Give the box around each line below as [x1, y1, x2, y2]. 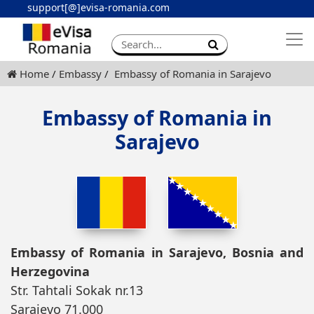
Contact [249, 27, 287, 40]
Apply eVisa [170, 27, 226, 40]
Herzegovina [11, 262, 90, 280]
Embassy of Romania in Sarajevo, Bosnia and [11, 243, 303, 261]
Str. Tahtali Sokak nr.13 [11, 281, 143, 299]
